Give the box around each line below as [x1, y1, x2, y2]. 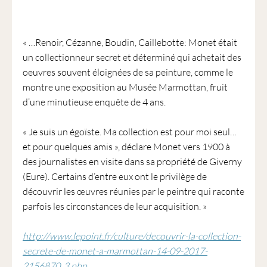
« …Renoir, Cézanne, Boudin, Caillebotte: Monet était [22, 36, 237, 48]
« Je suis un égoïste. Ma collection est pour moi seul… [22, 125, 237, 138]
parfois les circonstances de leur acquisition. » [22, 200, 207, 212]
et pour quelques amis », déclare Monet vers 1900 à [22, 140, 230, 153]
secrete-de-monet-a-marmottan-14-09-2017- [22, 244, 207, 257]
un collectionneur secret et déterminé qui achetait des [22, 51, 241, 63]
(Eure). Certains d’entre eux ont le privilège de [22, 170, 207, 182]
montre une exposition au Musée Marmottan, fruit [22, 80, 228, 93]
